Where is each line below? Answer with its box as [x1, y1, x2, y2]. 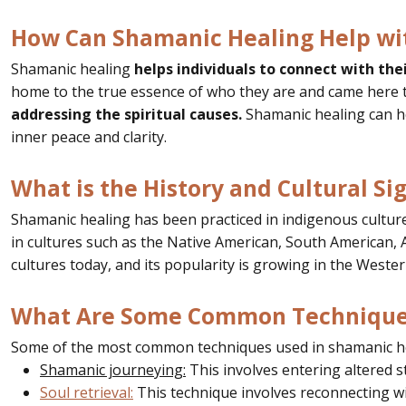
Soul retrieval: [40, 382, 133, 402]
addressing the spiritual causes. [11, 103, 242, 124]
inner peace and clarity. [11, 126, 170, 147]
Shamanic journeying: [40, 359, 186, 380]
